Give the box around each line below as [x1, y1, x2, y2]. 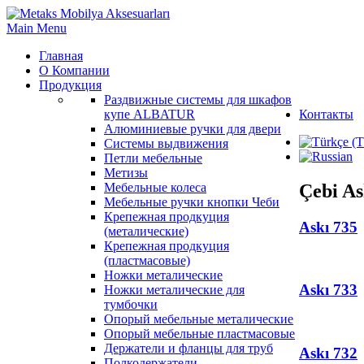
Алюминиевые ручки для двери [104, 122, 281, 136]
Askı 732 [299, 344, 357, 362]
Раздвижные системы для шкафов [104, 93, 292, 106]
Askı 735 [299, 218, 357, 236]
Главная [39, 49, 83, 63]
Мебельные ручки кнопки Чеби [104, 195, 279, 209]
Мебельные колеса [104, 180, 206, 194]
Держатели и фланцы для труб [104, 341, 273, 355]
